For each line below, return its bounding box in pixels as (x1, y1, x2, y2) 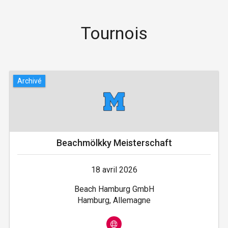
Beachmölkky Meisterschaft (56, 137, 172, 149)
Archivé (17, 76, 42, 85)
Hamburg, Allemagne (77, 195, 151, 206)
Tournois (80, 23, 148, 44)
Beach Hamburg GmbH (74, 184, 154, 194)
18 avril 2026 (91, 165, 137, 175)
